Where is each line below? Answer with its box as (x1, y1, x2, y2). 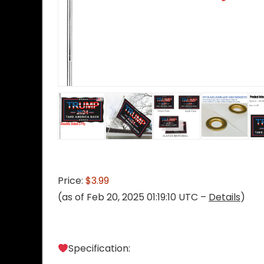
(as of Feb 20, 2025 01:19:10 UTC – (58, 190, 209, 204)
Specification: (68, 242, 131, 256)
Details (209, 190, 240, 204)
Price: (58, 174, 85, 188)
